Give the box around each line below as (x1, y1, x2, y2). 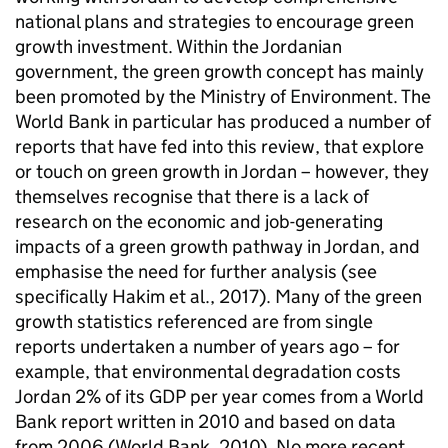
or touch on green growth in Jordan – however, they (15, 160, 429, 183)
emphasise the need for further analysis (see (15, 260, 377, 283)
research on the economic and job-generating (15, 210, 383, 233)
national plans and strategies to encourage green (15, 10, 414, 33)
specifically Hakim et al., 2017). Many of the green (15, 285, 422, 308)
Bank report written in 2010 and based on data (15, 410, 396, 433)
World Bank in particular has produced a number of (15, 110, 431, 133)
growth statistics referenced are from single (15, 310, 373, 333)
